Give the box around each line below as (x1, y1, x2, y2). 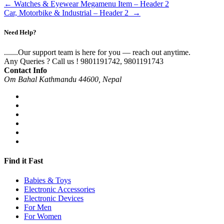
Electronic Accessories (24, 185, 95, 194)
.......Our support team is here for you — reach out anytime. (4, 47, 190, 56)
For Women (24, 212, 61, 221)
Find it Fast (4, 156, 43, 165)
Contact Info (4, 65, 47, 74)
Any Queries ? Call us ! (4, 56, 78, 65)
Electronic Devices (24, 194, 83, 203)
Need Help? (4, 28, 36, 36)
